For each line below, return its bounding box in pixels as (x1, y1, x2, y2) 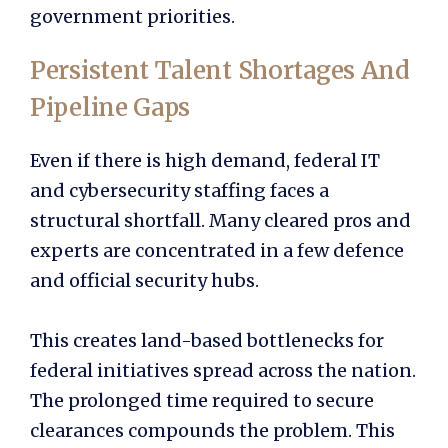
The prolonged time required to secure (30, 388, 374, 412)
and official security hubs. (30, 268, 259, 292)
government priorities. (30, 4, 235, 28)
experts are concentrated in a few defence (30, 238, 404, 262)
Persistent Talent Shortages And (30, 54, 410, 86)
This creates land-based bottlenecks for (30, 328, 384, 352)
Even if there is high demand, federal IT (30, 148, 380, 172)
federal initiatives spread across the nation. (30, 358, 416, 382)
